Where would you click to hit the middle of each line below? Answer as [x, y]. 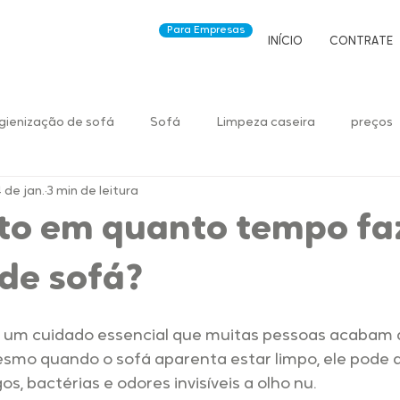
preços [372, 122]
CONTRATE [361, 42]
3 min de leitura [93, 191]
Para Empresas [206, 30]
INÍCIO [285, 42]
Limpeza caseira [266, 122]
